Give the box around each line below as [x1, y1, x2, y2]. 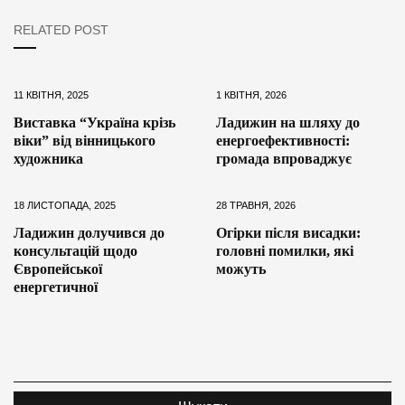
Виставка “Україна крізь [14, 114, 175, 130]
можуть [216, 260, 266, 277]
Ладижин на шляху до [216, 114, 360, 130]
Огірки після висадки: [216, 224, 361, 240]
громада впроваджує [216, 150, 352, 166]
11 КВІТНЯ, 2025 [14, 89, 89, 100]
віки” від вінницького [14, 132, 155, 148]
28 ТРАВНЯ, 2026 [216, 199, 296, 211]
